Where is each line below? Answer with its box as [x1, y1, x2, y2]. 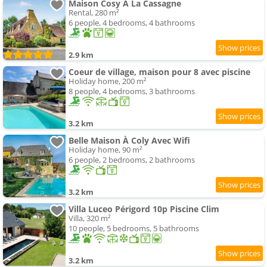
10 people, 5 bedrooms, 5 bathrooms [69, 223, 199, 234]
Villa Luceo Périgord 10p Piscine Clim [69, 203, 219, 215]
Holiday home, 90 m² [69, 144, 142, 156]
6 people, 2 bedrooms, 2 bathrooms [69, 154, 195, 166]
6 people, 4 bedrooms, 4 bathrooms [69, 17, 195, 29]
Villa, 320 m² [69, 213, 111, 224]
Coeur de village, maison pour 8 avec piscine [69, 66, 250, 78]
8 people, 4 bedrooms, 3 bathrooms [69, 86, 195, 97]
